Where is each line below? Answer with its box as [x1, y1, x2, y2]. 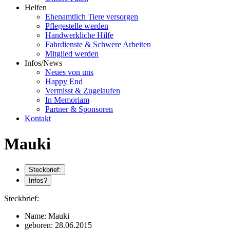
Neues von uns [45, 68, 93, 77]
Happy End [45, 77, 83, 86]
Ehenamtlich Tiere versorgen [45, 12, 138, 22]
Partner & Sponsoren [45, 105, 113, 114]
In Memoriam [45, 95, 89, 105]
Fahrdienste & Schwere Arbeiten [45, 40, 151, 49]
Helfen [25, 3, 47, 12]
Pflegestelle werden [45, 22, 108, 31]
